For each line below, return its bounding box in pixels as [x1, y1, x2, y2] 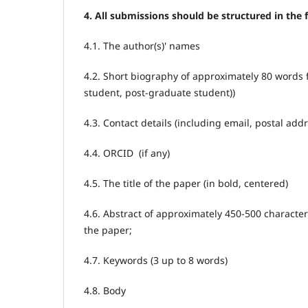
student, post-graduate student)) [84, 86, 235, 100]
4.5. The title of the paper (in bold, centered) [84, 177, 288, 190]
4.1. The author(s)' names [84, 39, 200, 53]
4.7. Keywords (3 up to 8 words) [84, 254, 228, 267]
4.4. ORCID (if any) [84, 146, 170, 160]
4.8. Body [84, 284, 126, 298]
